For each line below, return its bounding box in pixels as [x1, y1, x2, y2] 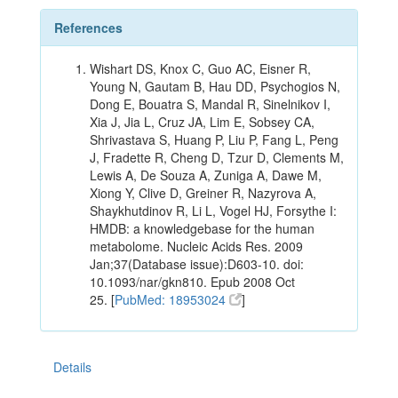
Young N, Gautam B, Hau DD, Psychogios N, [90, 77, 340, 96]
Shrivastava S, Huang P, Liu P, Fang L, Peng [90, 131, 338, 149]
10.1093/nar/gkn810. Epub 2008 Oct [90, 273, 295, 291]
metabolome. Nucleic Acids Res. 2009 [90, 237, 303, 256]
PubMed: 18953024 [115, 291, 229, 309]
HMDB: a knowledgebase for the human [90, 219, 314, 238]
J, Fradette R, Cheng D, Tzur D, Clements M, [90, 148, 344, 167]
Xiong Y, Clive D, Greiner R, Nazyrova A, [90, 184, 316, 203]
